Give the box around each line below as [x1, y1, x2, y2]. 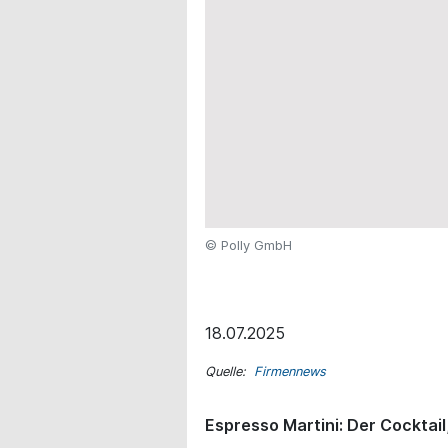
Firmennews [254, 363, 326, 379]
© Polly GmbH [205, 236, 292, 253]
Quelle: [205, 363, 254, 379]
